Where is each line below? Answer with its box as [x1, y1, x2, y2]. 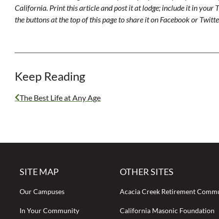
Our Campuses [20, 187, 65, 196]
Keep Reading [15, 69, 85, 83]
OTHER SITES [120, 166, 174, 177]
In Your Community [20, 206, 79, 215]
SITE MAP [20, 166, 59, 177]
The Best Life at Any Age [20, 93, 101, 102]
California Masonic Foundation [120, 206, 215, 215]
